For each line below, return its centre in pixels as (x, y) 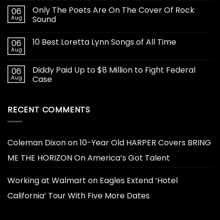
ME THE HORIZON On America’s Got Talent (89, 158)
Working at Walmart (47, 181)
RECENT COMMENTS (49, 110)
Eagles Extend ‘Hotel (139, 181)
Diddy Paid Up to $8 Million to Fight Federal (114, 70)
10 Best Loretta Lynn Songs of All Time (104, 42)
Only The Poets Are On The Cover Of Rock (113, 10)
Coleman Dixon (37, 143)
